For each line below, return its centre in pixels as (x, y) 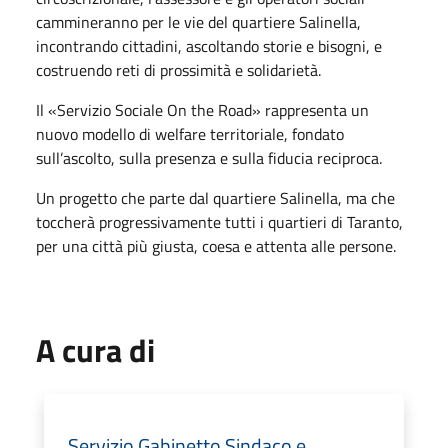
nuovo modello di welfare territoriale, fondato (190, 133)
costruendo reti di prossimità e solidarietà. (178, 69)
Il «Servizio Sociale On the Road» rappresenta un (202, 109)
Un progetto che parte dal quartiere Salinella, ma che (215, 197)
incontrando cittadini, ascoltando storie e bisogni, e (209, 45)
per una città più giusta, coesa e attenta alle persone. (216, 245)
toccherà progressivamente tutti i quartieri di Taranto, (219, 221)
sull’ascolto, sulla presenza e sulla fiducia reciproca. (209, 157)
